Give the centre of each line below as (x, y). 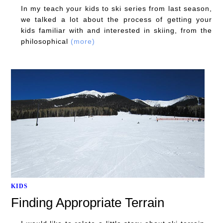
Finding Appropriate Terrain (88, 203)
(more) (83, 41)
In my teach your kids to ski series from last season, (116, 8)
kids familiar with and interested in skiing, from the (116, 30)
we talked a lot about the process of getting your (116, 19)
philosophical (46, 41)
